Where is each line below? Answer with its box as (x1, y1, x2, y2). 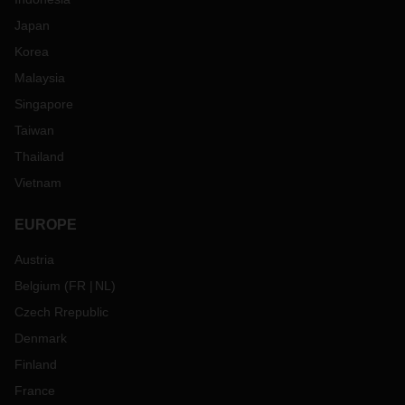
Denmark (14, 331, 67, 345)
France (14, 383, 55, 398)
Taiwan (14, 123, 54, 137)
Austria (14, 252, 54, 267)
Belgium (14, 278, 61, 293)
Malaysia (14, 71, 65, 85)
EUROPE (14, 217, 77, 232)
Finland (14, 357, 57, 372)
